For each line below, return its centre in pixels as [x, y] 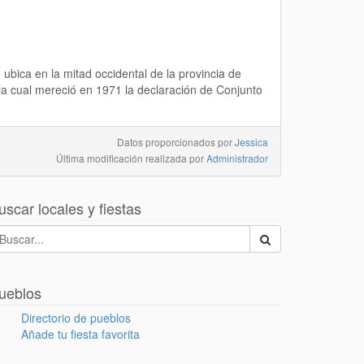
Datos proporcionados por [176, 142]
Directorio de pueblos [76, 318]
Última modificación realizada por [131, 158]
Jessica [251, 142]
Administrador [237, 158]
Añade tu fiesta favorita [80, 334]
